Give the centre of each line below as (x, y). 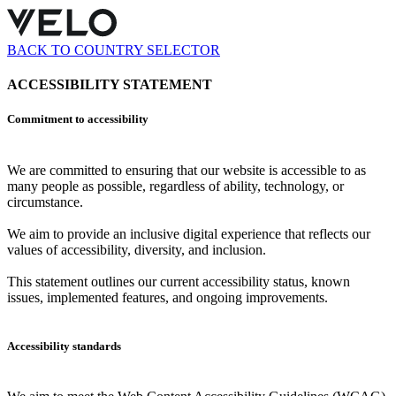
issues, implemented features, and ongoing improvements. (168, 297)
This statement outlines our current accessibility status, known (179, 281)
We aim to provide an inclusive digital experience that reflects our (189, 233)
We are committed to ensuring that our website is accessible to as (187, 170)
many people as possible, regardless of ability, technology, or (175, 186)
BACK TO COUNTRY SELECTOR (114, 50)
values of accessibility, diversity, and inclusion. (137, 249)
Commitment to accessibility (78, 119)
